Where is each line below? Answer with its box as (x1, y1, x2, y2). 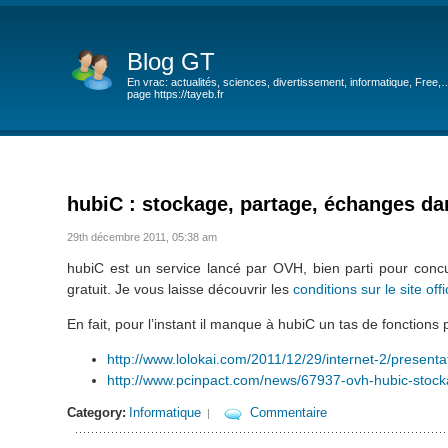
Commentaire (250, 405, 328, 421)
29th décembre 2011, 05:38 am (67, 230, 218, 243)
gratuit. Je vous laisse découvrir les (67, 280, 294, 297)
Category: (67, 405, 127, 421)
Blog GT (127, 48, 216, 75)
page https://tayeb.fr (127, 88, 225, 100)
